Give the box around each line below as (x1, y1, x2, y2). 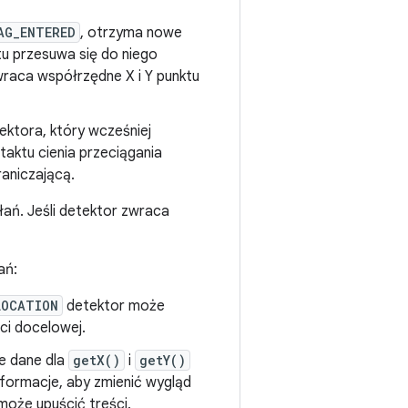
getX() (73, 352, 120, 369)
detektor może (63, 297, 165, 315)
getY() (139, 352, 186, 369)
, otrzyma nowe (80, 24, 182, 42)
